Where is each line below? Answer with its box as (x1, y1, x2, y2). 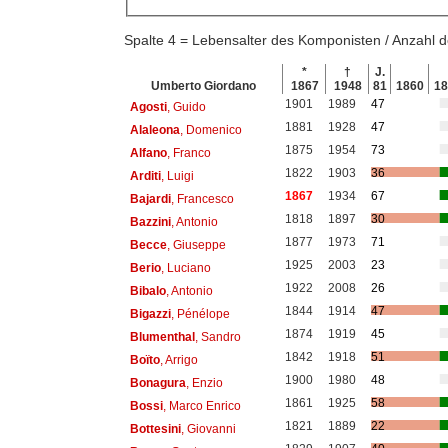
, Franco (166, 145, 211, 160)
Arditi (129, 168, 161, 183)
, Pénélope (170, 306, 230, 321)
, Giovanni (180, 421, 236, 436)
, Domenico (179, 122, 242, 137)
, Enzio (185, 375, 223, 390)
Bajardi (129, 191, 171, 206)
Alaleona (129, 122, 180, 137)
